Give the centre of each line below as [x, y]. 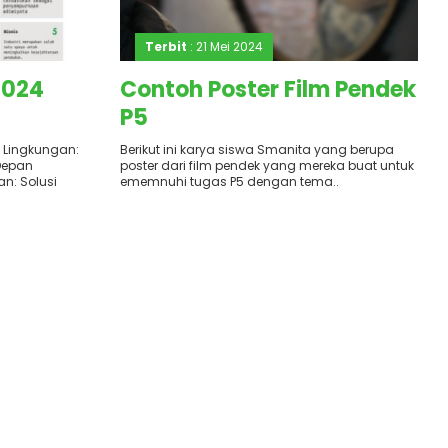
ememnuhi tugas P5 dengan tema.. [229, 181]
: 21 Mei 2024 [224, 46]
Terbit [165, 46]
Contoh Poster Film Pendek [267, 89]
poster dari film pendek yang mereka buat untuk [266, 165]
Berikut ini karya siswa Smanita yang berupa [256, 149]
